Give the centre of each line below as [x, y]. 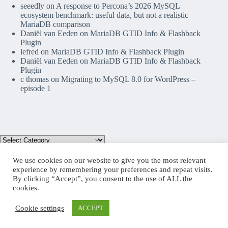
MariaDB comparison [55, 24]
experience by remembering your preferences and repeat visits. [113, 169]
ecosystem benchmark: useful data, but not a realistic [104, 15]
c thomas [35, 79]
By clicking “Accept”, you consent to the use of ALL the [103, 179]
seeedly [32, 6]
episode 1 [36, 89]
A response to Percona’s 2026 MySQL [118, 6]
